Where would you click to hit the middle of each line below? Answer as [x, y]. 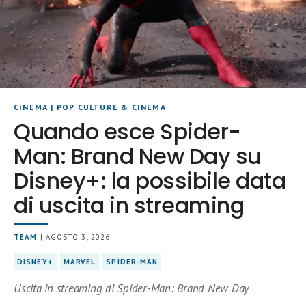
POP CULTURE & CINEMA [111, 107]
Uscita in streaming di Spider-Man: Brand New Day [131, 289]
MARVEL [80, 262]
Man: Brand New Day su [137, 156]
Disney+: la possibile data [150, 181]
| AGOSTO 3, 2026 [74, 237]
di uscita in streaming [129, 206]
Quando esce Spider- [127, 132]
